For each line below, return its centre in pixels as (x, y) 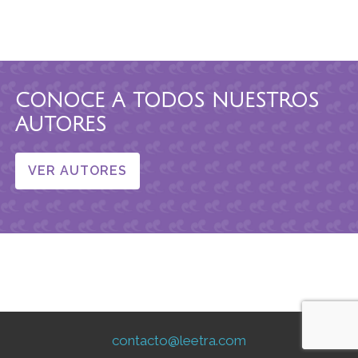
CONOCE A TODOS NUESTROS (167, 100)
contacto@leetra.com (179, 340)
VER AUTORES (78, 170)
